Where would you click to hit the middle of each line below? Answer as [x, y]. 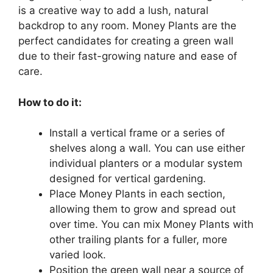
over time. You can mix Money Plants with [151, 225]
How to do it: [50, 102]
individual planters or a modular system [146, 164]
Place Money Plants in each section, [137, 194]
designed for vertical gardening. [128, 179]
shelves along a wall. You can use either [147, 148]
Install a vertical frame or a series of [137, 133]
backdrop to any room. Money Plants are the [127, 26]
